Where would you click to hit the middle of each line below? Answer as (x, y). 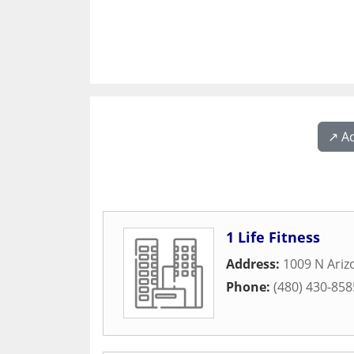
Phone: (250, 287)
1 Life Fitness (273, 237)
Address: (254, 264)
